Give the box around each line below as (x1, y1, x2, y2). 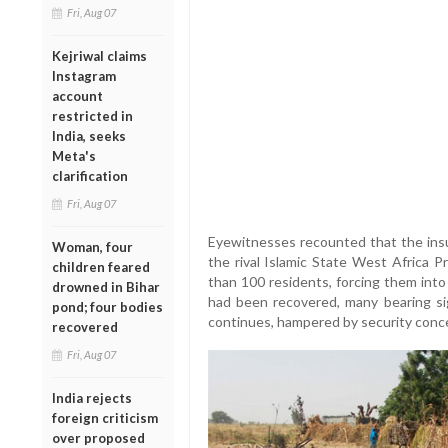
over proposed (52, 429, 145, 446)
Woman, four (52, 238, 133, 255)
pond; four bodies (52, 298, 163, 315)
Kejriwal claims (52, 47, 147, 64)
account (52, 87, 103, 104)
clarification (52, 167, 128, 184)
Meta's (52, 147, 96, 164)
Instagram (52, 67, 116, 84)
